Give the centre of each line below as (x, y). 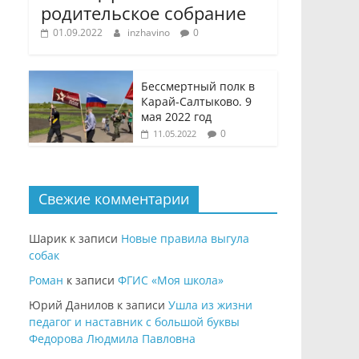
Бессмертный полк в (198, 87)
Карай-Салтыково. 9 (196, 102)
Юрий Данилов (71, 305)
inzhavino (150, 33)
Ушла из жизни (210, 305)
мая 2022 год (176, 117)
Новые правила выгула (185, 239)
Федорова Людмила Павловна (112, 339)
